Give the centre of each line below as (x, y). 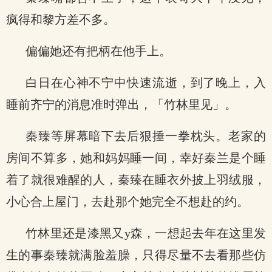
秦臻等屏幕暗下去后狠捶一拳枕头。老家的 (146, 136)
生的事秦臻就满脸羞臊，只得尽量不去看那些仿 (136, 255)
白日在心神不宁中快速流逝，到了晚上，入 (146, 83)
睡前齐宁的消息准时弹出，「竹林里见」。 (121, 104)
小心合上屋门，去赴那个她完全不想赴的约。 (127, 202)
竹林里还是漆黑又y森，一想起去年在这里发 (146, 233)
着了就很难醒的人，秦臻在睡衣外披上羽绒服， (136, 180)
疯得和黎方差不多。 (61, 19)
